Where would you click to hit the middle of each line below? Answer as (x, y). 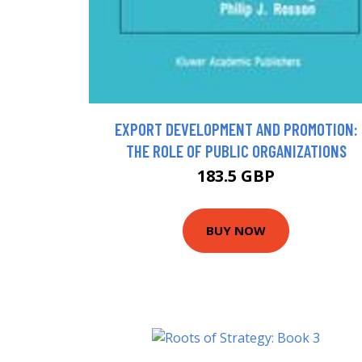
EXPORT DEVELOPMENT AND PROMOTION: (236, 128)
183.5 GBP (236, 175)
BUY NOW (236, 231)
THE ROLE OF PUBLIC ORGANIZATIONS (236, 150)
